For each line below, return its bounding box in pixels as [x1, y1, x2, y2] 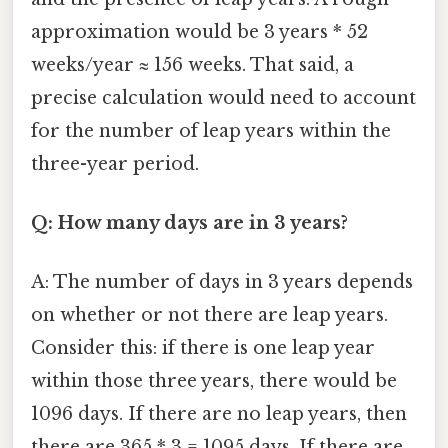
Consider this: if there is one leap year [31, 337, 375, 360]
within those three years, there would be [31, 370, 397, 393]
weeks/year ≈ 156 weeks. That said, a [31, 53, 354, 76]
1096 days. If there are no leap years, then [31, 403, 407, 426]
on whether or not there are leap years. [31, 304, 388, 327]
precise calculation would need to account [31, 86, 416, 109]
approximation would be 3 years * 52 [31, 20, 368, 43]
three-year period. [31, 152, 199, 175]
